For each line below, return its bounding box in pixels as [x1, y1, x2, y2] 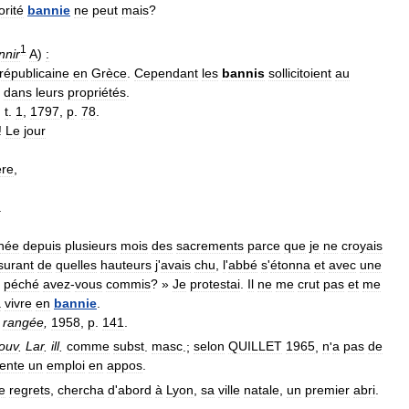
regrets [9, 382, 50, 397]
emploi [47, 358, 85, 373]
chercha [58, 382, 104, 397]
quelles [56, 257, 97, 272]
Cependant [134, 65, 198, 80]
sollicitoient [268, 65, 331, 80]
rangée [3, 314, 44, 330]
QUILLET [228, 339, 282, 354]
